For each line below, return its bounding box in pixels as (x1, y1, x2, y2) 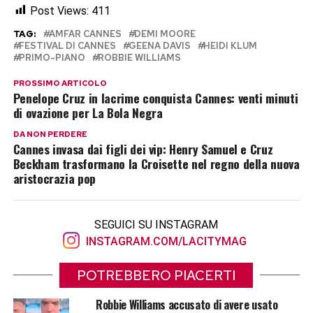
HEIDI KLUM (203, 39, 257, 52)
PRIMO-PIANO (18, 51, 85, 64)
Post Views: (29, 3, 89, 17)
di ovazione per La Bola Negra (13, 103, 163, 122)
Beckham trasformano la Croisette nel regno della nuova (13, 154, 300, 173)
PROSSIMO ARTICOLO (13, 78, 107, 88)
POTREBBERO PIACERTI (77, 265, 236, 284)
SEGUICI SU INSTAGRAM (94, 217, 219, 231)
